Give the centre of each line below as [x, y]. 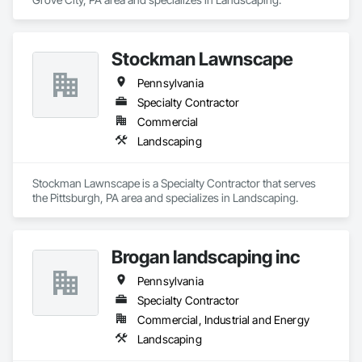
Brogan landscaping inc [206, 257]
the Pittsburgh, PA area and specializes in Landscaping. [165, 198]
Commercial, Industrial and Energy [223, 320]
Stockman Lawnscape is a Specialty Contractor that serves [174, 183]
